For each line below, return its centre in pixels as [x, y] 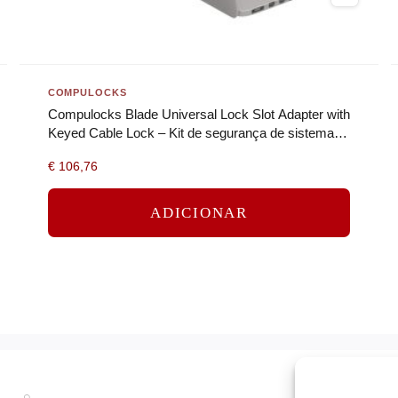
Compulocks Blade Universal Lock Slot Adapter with [199, 115]
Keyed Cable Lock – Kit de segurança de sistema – [196, 133]
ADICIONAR [199, 212]
